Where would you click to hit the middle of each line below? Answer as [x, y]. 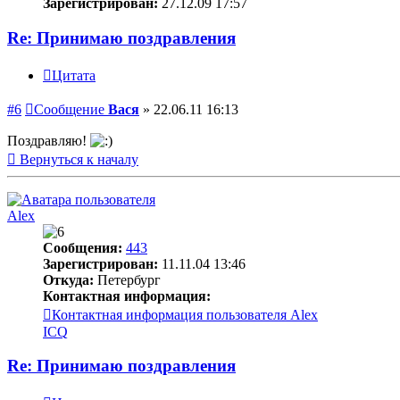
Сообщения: [83, 247]
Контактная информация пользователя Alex [185, 314]
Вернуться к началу [79, 159]
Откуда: [68, 279]
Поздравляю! [49, 140]
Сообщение [69, 109]
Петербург [127, 279]
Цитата [74, 75]
